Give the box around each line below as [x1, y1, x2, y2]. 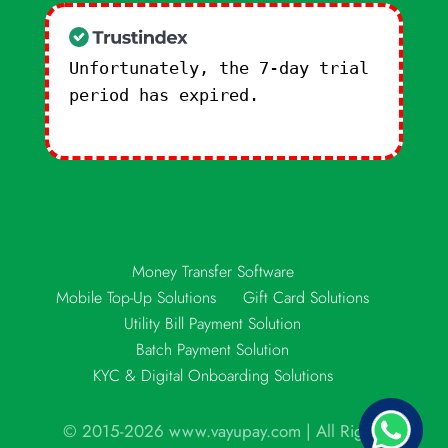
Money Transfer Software [131, 260, 294, 284]
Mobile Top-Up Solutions [56, 286, 217, 310]
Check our [268, 85, 359, 106]
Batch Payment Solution [136, 338, 290, 362]
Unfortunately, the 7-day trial [68, 58, 369, 79]
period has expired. [68, 85, 269, 106]
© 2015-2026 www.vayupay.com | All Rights [63, 419, 385, 444]
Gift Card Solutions [243, 286, 370, 310]
